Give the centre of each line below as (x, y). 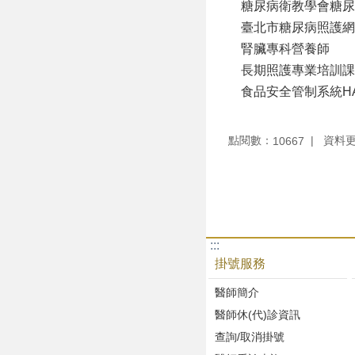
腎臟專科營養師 (279, 49)
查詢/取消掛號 (250, 336)
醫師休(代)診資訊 (258, 314)
